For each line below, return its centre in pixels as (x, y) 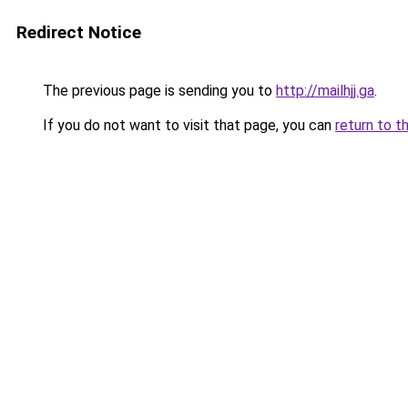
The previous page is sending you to (158, 91)
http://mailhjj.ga (325, 91)
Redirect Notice (79, 32)
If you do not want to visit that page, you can (187, 125)
